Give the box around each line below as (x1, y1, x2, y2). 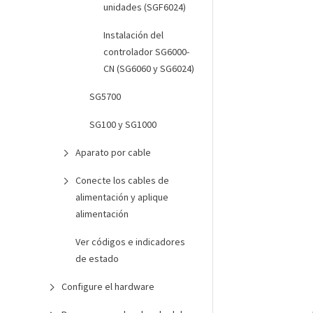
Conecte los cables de (75, 174, 169, 187)
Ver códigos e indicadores (75, 235, 185, 248)
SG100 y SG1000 (89, 118, 156, 131)
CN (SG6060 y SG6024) (103, 62, 194, 75)
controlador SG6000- (103, 45, 189, 58)
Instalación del (103, 29, 163, 41)
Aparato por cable (75, 146, 151, 159)
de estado (75, 252, 119, 265)
